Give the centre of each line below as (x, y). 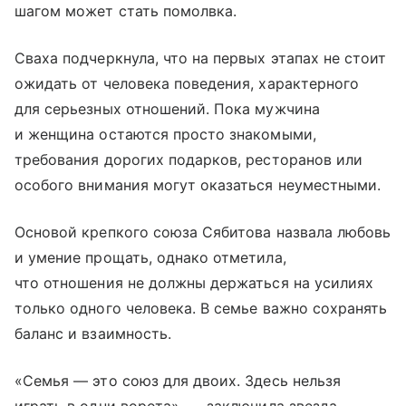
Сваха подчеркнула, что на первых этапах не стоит (201, 58)
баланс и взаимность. (93, 333)
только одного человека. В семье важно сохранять (201, 308)
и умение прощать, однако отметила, (150, 257)
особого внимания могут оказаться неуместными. (198, 184)
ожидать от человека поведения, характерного (187, 83)
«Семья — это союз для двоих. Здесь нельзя (178, 380)
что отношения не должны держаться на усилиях (194, 282)
